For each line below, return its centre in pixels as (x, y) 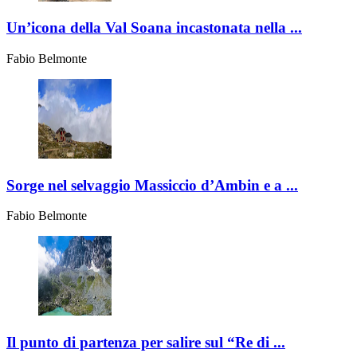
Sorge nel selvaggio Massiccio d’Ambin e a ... (152, 185)
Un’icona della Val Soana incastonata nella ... (154, 28)
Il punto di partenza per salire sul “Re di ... (146, 343)
